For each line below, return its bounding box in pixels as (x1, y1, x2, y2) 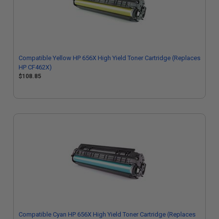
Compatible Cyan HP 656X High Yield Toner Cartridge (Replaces (19, 211, 196, 218)
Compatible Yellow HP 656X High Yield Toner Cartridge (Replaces (19, 54, 200, 62)
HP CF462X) (19, 64, 52, 71)
